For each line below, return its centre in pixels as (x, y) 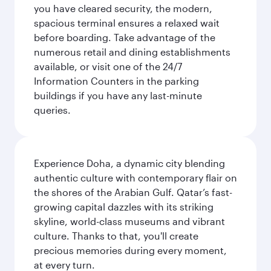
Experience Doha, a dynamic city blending (129, 163)
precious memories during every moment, (130, 250)
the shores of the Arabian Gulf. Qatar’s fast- (133, 192)
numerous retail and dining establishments (132, 52)
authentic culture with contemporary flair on (135, 178)
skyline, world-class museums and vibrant (129, 221)
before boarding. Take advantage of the (125, 37)
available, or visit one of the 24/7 (108, 66)
